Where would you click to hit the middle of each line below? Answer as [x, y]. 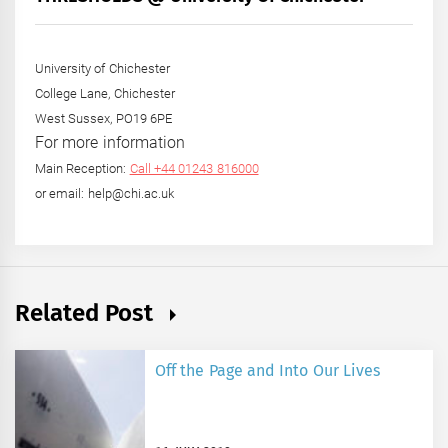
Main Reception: [82, 169]
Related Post [87, 313]
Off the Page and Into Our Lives [267, 371]
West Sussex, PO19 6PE [103, 119]
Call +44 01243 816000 [194, 169]
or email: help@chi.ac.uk [104, 194]
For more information [110, 143]
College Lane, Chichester [105, 94]
